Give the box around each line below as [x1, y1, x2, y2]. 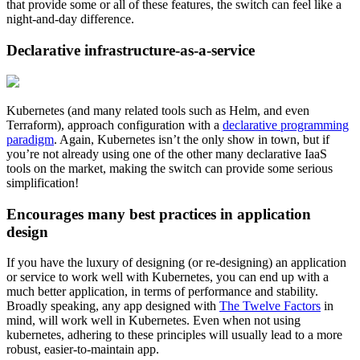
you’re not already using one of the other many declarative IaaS [6, 146, 327, 161]
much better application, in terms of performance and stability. [6, 284, 318, 299]
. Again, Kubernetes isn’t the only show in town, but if [54, 132, 329, 146]
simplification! [6, 175, 79, 190]
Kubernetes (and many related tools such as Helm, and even [6, 103, 309, 117]
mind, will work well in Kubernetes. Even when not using [6, 313, 301, 328]
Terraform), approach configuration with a [6, 117, 223, 132]
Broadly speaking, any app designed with [6, 299, 219, 313]
